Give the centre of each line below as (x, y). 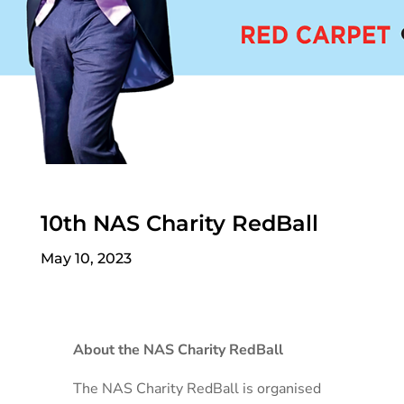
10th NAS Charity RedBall (179, 223)
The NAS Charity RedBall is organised (197, 389)
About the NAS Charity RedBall (178, 350)
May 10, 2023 (86, 258)
